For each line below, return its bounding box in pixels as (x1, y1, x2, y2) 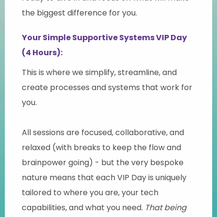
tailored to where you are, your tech (22, 186, 158, 198)
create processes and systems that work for (22, 81, 192, 93)
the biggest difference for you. (22, 7, 137, 18)
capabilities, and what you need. (22, 201, 145, 213)
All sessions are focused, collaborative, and (22, 126, 184, 138)
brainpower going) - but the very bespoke (22, 156, 184, 168)
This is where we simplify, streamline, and (22, 66, 177, 78)
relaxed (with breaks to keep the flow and (22, 141, 181, 153)
